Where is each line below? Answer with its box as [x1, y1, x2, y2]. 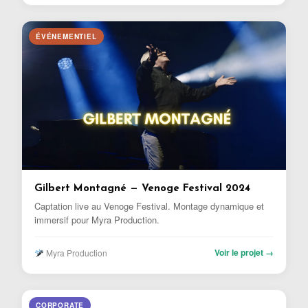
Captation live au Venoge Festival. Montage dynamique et [34, 199, 264, 212]
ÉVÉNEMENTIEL [36, 31, 97, 41]
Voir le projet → [214, 245, 274, 258]
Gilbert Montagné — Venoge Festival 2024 [34, 183, 250, 194]
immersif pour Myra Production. [34, 212, 159, 226]
